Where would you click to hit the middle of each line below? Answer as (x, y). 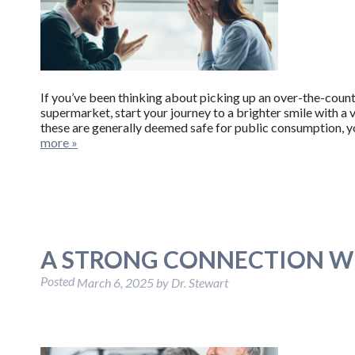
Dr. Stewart (199, 282)
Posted (58, 281)
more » (59, 142)
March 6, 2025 (115, 282)
